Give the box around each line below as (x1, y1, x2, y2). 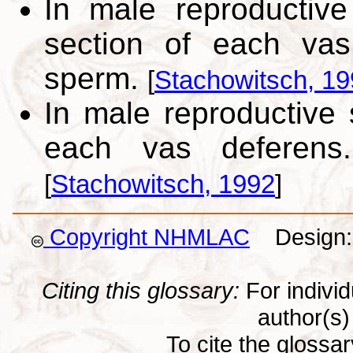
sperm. (44, 61, 147, 95)
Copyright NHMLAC (43, 223, 250, 250)
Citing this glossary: (42, 277, 240, 303)
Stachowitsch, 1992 (51, 169, 275, 199)
